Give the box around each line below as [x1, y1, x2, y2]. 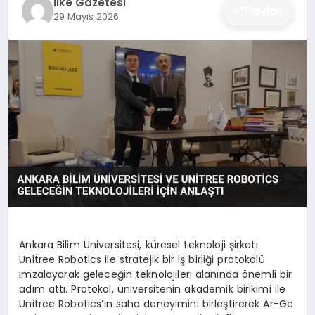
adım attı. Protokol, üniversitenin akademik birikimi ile [19, 281, 286, 296]
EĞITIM [18, 84, 53, 99]
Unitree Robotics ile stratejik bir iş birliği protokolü [19, 252, 265, 266]
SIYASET [18, 48, 58, 63]
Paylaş [245, 3, 283, 18]
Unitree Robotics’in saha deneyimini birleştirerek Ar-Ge [19, 296, 294, 311]
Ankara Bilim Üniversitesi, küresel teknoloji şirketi [19, 237, 258, 252]
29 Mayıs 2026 [53, 10, 119, 23]
